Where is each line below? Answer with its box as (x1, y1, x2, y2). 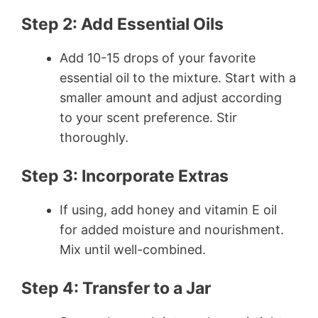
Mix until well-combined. (60, 242, 206, 258)
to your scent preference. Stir (60, 110, 237, 126)
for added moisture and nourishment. (60, 222, 284, 238)
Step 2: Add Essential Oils (21, 14, 224, 35)
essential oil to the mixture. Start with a (60, 70, 296, 86)
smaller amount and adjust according (60, 90, 282, 106)
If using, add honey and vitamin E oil (60, 202, 277, 218)
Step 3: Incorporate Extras (21, 166, 229, 187)
